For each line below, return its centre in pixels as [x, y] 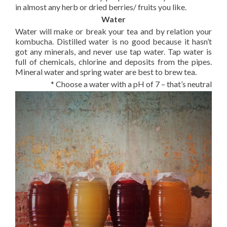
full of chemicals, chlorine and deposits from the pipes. [113, 62]
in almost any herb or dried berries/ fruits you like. [101, 7]
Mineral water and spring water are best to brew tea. [106, 72]
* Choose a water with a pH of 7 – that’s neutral [131, 84]
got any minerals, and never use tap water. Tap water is [113, 51]
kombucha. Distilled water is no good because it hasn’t [113, 41]
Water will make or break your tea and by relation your [113, 31]
